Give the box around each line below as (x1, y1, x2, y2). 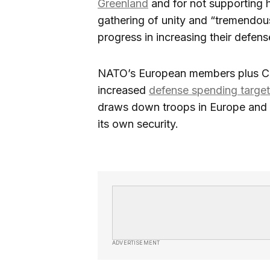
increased (98, 84, 149, 97)
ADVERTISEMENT (112, 239, 160, 246)
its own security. (98, 118, 178, 131)
